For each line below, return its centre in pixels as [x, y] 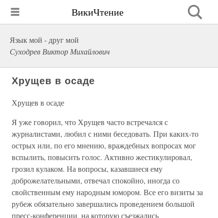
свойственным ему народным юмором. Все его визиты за [107, 192]
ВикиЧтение [98, 12]
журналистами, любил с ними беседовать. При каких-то [105, 134]
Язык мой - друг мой [44, 40]
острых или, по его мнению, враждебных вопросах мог [104, 145]
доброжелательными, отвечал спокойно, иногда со [96, 180]
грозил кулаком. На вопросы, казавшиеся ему [87, 169]
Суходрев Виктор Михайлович [60, 51]
